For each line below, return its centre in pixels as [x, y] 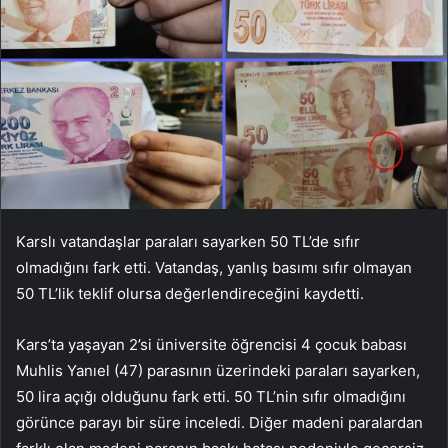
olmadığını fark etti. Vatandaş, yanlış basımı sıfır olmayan [214, 267]
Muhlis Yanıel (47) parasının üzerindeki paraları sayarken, [218, 370]
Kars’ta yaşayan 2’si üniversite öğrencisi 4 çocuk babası [211, 344]
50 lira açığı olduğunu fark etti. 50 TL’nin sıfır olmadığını [211, 396]
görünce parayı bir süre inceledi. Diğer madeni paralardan [219, 422]
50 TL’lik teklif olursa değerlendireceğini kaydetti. [190, 293]
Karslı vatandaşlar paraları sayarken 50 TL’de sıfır [188, 241]
